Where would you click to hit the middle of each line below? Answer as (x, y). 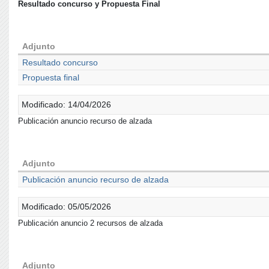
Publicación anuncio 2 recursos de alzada (90, 223)
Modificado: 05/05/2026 (66, 207)
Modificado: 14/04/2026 (66, 104)
